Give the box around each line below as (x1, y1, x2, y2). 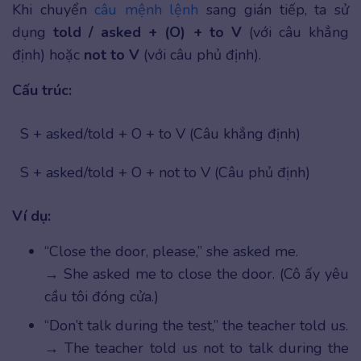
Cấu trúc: (12, 80, 72, 100)
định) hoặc (12, 44, 84, 64)
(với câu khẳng (241, 22, 350, 42)
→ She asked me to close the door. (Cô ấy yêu (44, 263, 349, 284)
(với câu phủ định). (139, 44, 261, 64)
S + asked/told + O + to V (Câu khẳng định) (20, 123, 301, 143)
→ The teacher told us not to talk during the (44, 338, 349, 358)
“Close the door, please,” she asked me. (44, 241, 298, 261)
